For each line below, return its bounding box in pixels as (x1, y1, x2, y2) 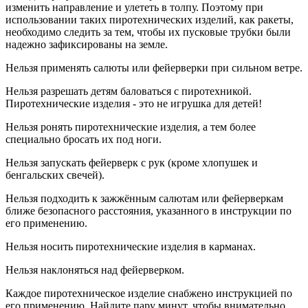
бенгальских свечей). (5, 169, 115, 181)
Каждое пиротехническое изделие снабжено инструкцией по (5, 287, 292, 299)
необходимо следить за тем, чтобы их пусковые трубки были (5, 26, 291, 38)
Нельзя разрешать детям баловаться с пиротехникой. (5, 85, 252, 97)
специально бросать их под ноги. (5, 133, 162, 145)
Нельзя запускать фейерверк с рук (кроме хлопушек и (5, 157, 258, 168)
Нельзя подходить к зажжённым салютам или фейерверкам (5, 192, 283, 204)
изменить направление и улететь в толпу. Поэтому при (5, 1, 263, 13)
